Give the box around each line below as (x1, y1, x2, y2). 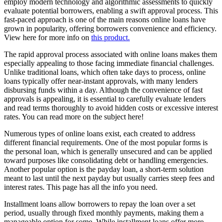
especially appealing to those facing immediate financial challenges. (4, 58, 214, 67)
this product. (91, 33, 130, 42)
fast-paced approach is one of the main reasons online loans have (4, 15, 206, 24)
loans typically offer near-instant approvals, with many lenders (4, 76, 198, 85)
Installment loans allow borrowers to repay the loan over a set (4, 199, 195, 208)
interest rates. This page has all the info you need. (4, 182, 158, 191)
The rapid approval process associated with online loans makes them (4, 50, 217, 58)
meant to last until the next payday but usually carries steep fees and (4, 173, 215, 182)
